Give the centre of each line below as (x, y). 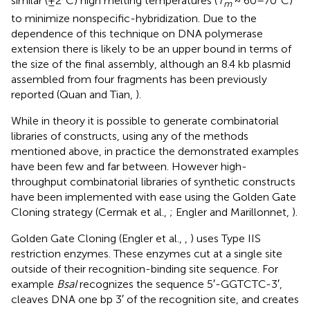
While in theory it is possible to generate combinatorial (145, 120)
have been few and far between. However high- (129, 166)
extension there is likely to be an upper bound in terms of (151, 48)
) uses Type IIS (226, 238)
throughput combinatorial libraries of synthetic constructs (153, 181)
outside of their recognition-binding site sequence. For (145, 268)
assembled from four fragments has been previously (139, 79)
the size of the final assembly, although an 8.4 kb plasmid (151, 64)
